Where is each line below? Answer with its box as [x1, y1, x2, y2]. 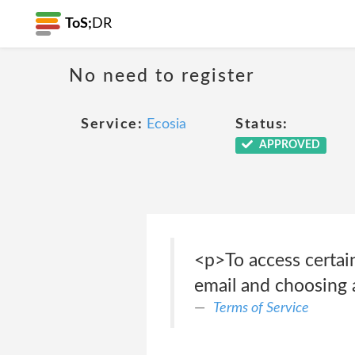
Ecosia [147, 117, 186, 132]
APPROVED [256, 139, 320, 151]
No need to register [69, 66, 254, 85]
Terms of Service [212, 300, 309, 315]
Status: [235, 117, 288, 132]
